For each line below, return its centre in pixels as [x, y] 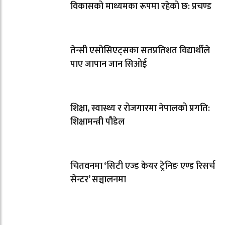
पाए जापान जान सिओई [108, 64]
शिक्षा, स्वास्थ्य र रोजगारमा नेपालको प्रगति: [140, 108]
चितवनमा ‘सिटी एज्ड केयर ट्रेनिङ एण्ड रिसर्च [143, 166]
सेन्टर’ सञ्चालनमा [98, 180]
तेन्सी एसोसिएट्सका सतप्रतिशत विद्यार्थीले [140, 50]
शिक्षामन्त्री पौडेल [97, 122]
